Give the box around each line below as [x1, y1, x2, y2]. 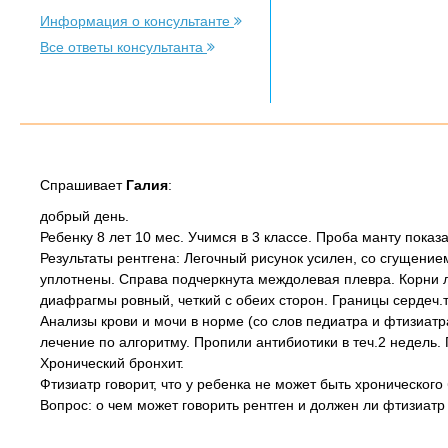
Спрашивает [40, 177, 126, 193]
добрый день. [40, 208, 129, 224]
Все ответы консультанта [40, 39, 207, 55]
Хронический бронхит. [40, 355, 184, 371]
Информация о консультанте [40, 13, 234, 29]
